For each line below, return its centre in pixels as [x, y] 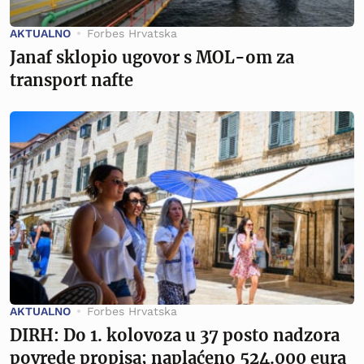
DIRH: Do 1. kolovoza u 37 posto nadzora [175, 336]
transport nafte [71, 80]
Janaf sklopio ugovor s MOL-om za [152, 57]
